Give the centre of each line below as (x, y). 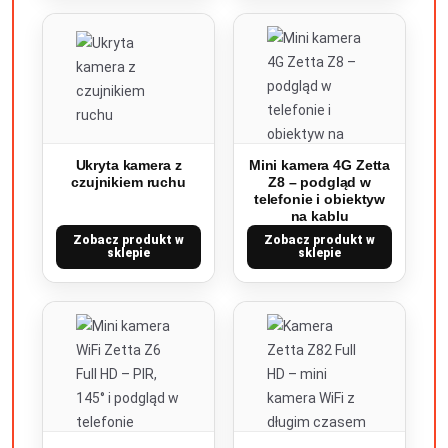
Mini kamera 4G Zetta (319, 165)
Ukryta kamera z (128, 165)
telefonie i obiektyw (319, 199)
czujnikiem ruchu (128, 182)
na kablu (319, 216)
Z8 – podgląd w (319, 182)
